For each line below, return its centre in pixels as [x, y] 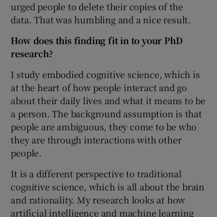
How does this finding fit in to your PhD [97, 40]
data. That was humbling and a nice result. [101, 19]
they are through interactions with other [96, 139]
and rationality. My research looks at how [98, 199]
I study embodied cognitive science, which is [105, 74]
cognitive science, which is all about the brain [108, 186]
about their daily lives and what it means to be [108, 100]
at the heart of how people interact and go [99, 87]
